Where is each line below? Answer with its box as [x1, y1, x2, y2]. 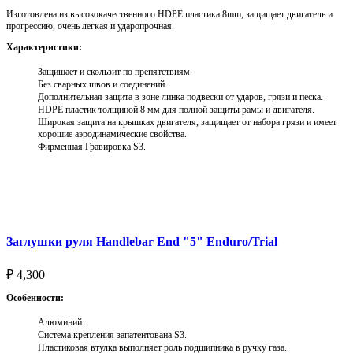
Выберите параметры [28, 178, 133, 191]
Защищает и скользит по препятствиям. [38, 65, 192, 77]
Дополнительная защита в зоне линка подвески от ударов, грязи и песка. [38, 91, 323, 102]
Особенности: [6, 292, 64, 304]
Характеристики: [6, 41, 82, 53]
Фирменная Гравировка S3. [38, 140, 146, 152]
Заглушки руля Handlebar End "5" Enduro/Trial [6, 234, 277, 248]
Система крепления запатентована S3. [38, 329, 187, 341]
